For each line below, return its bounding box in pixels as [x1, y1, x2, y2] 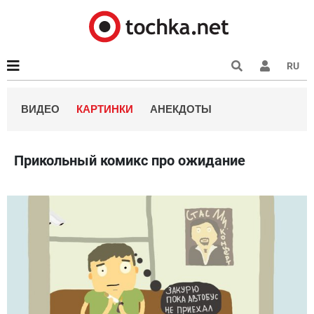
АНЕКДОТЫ [150, 103, 212, 115]
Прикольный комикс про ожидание [14, 152, 245, 169]
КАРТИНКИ [76, 103, 133, 115]
